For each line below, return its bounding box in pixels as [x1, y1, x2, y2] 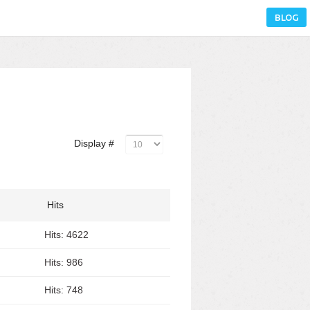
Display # [74, 138, 114, 149]
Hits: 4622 [44, 229, 89, 240]
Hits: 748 [44, 284, 83, 295]
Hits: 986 [44, 257, 83, 268]
